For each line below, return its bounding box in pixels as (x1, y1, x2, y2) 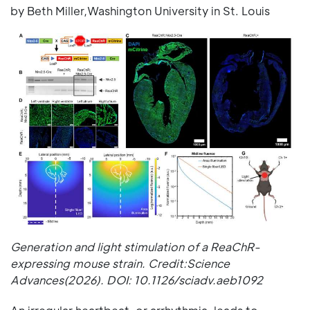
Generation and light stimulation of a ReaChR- (10, 239, 260, 254)
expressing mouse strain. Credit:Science (10, 255, 230, 271)
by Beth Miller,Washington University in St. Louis (10, 3, 270, 18)
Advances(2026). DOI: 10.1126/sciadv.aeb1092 (10, 272, 263, 287)
